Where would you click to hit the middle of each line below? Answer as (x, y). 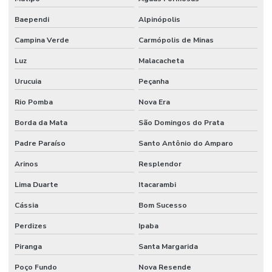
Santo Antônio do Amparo (185, 143)
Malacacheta (161, 60)
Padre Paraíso (40, 143)
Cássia (26, 205)
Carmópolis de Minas (176, 40)
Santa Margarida (168, 246)
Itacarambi (157, 184)
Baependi (32, 19)
